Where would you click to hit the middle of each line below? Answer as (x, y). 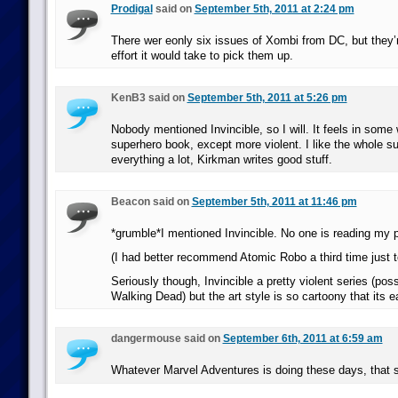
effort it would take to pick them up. (202, 56)
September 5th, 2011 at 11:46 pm (274, 202)
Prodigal (131, 9)
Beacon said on (151, 202)
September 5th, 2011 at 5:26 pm (267, 98)
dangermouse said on (167, 338)
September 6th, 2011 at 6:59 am (302, 338)
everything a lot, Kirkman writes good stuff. (221, 159)
